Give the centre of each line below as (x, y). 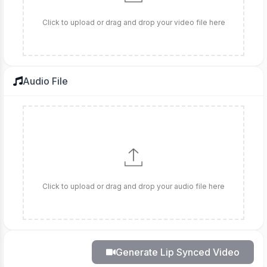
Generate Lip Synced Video (178, 252)
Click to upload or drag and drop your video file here (133, 22)
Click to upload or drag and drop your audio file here (133, 186)
